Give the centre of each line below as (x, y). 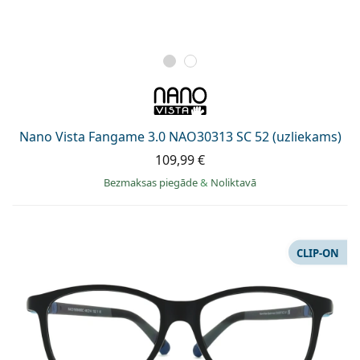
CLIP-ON (318, 253)
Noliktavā (233, 183)
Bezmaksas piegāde (152, 183)
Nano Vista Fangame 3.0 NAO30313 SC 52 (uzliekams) (180, 137)
